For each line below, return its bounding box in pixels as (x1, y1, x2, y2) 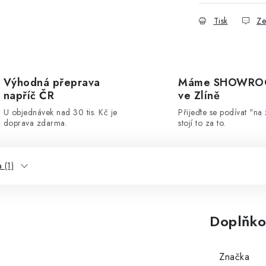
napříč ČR (3, 88, 54, 103)
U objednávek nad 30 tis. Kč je (3, 106, 118, 118)
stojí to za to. (178, 117, 226, 129)
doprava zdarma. (3, 117, 67, 129)
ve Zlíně (178, 88, 220, 103)
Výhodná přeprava (3, 75, 100, 90)
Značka (219, 250, 249, 264)
